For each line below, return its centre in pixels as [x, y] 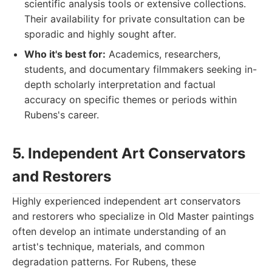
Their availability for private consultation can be [134, 19]
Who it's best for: [65, 54]
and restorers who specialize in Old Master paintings [133, 216]
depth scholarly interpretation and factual [120, 84]
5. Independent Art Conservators [129, 153]
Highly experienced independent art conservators [126, 201]
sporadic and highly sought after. [100, 34]
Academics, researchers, [163, 54]
